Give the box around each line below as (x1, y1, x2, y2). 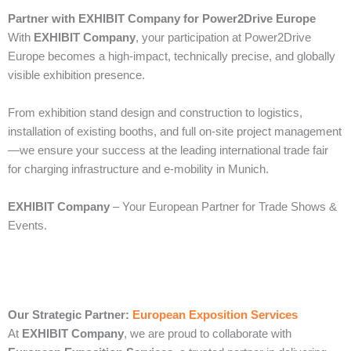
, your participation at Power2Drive (136, 31, 311, 44)
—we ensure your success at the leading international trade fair (8, 143, 328, 157)
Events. (8, 219, 47, 232)
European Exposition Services (132, 308, 298, 321)
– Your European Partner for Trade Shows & (110, 200, 337, 213)
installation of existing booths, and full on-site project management (8, 125, 342, 138)
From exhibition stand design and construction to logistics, (8, 106, 302, 119)
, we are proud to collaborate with (124, 327, 291, 340)
